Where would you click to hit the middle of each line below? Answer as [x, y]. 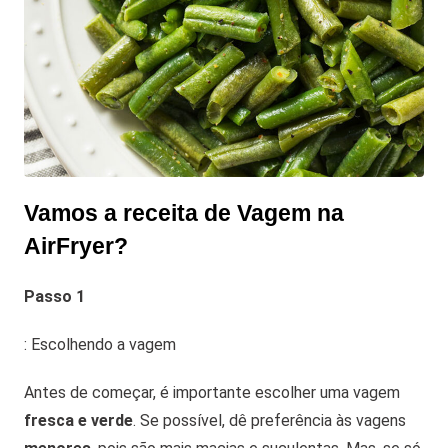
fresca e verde [78, 421]
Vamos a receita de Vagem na [184, 214]
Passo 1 [54, 297]
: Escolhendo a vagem [100, 345]
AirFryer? [76, 247]
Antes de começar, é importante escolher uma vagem [212, 393]
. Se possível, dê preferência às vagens [269, 421]
